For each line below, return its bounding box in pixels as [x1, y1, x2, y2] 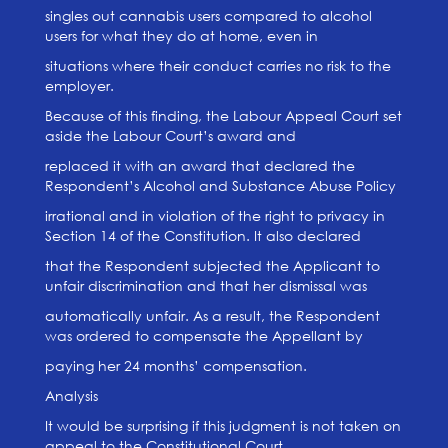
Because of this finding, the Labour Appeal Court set [44, 106, 402, 125]
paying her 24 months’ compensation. [44, 356, 307, 375]
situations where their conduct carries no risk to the [44, 56, 391, 75]
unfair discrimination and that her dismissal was [44, 276, 367, 295]
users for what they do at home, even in [44, 26, 318, 45]
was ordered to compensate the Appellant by [44, 326, 363, 345]
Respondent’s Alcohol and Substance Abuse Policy [44, 176, 396, 195]
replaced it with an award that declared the [44, 156, 355, 175]
